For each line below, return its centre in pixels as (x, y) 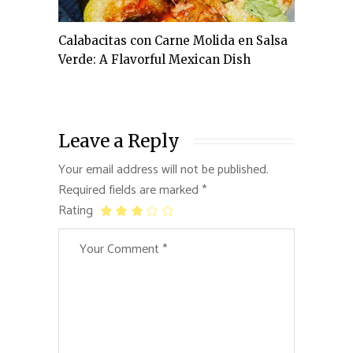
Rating (76, 210)
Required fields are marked (130, 190)
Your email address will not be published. (163, 169)
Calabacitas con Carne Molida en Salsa (173, 40)
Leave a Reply (119, 140)
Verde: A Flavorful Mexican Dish (154, 59)
